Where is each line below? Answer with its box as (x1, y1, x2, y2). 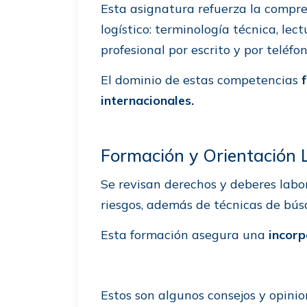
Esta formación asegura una (101, 226, 269, 243)
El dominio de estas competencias (101, 71, 302, 88)
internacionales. (101, 92, 194, 108)
